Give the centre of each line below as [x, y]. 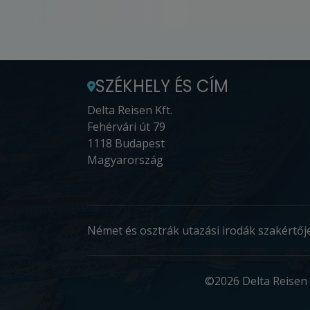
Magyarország [125, 160]
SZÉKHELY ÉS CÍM [162, 86]
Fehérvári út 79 [126, 127]
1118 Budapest [126, 144]
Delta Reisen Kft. [130, 110]
